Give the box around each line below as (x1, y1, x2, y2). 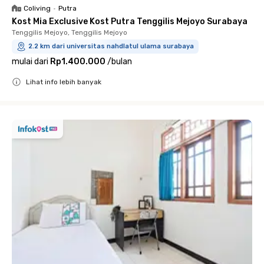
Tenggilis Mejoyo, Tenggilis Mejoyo (12, 28, 127, 37)
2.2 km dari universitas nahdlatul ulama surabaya (28, 42, 194, 50)
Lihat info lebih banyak (26, 77, 101, 86)
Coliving (24, 4, 51, 12)
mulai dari (12, 56, 48, 67)
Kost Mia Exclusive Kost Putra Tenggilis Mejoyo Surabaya (12, 16, 247, 27)
